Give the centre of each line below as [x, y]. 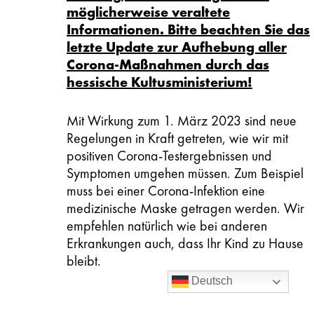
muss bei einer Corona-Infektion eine [166, 190]
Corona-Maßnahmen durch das [168, 64]
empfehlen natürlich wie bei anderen [167, 225]
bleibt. [84, 260]
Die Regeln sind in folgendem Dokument [176, 299]
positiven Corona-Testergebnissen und [169, 155]
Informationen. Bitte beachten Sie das [188, 29]
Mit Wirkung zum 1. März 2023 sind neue [182, 120]
